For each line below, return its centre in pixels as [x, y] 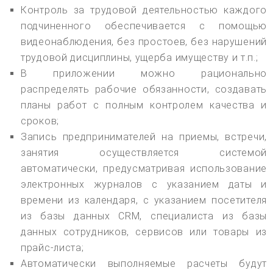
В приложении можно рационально [144, 74]
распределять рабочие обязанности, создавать [144, 90]
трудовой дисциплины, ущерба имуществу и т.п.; [140, 58]
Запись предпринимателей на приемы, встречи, [144, 137]
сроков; [40, 121]
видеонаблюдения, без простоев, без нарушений [144, 42]
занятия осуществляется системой [144, 153]
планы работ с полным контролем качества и [144, 105]
